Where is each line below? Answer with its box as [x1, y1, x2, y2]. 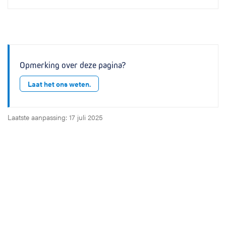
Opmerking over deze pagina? [20, 60, 126, 71]
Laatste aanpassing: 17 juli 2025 [8, 111, 103, 122]
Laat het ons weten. [28, 78, 91, 89]
